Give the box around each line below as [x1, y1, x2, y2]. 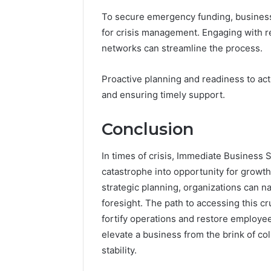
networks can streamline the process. [102, 42, 263, 54]
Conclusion [102, 119, 194, 139]
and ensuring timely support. [102, 88, 225, 100]
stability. [102, 244, 137, 256]
